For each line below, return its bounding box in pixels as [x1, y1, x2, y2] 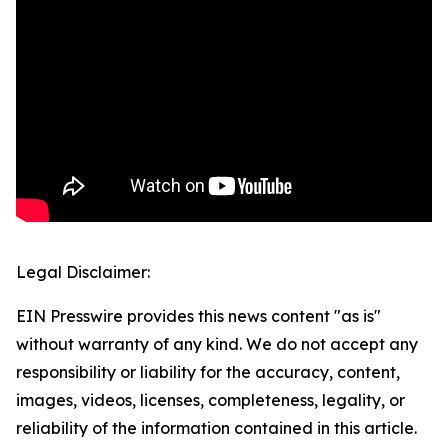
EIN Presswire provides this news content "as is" [16, 306, 381, 327]
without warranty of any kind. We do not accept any [16, 334, 418, 355]
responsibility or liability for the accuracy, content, [16, 362, 400, 383]
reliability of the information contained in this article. [16, 418, 417, 439]
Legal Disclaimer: [16, 262, 150, 283]
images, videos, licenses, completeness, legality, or [16, 390, 405, 411]
